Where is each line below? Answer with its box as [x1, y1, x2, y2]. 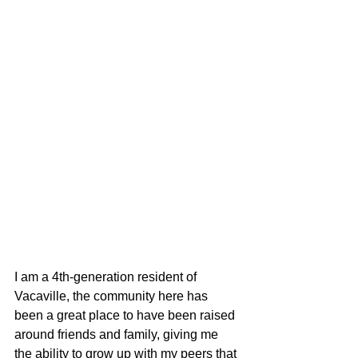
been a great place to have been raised [14, 308, 238, 322]
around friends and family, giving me [14, 327, 221, 341]
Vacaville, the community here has [14, 288, 211, 303]
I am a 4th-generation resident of [14, 269, 200, 284]
